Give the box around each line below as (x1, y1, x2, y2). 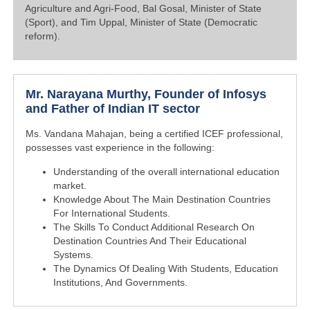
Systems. (53, 249, 94, 260)
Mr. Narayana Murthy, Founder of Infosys (26, 87, 267, 102)
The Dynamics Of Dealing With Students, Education (53, 263, 279, 274)
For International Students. (53, 208, 171, 219)
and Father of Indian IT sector (26, 102, 201, 116)
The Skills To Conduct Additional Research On (53, 221, 255, 232)
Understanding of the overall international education (53, 166, 280, 177)
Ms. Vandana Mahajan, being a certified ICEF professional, (26, 129, 284, 140)
